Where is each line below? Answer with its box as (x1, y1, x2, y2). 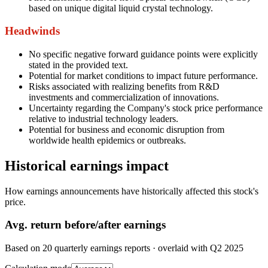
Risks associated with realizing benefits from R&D (29, 81, 220, 92)
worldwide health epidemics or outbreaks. (29, 135, 186, 145)
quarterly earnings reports (52, 243, 150, 254)
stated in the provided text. (29, 59, 128, 70)
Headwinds (5, 25, 60, 38)
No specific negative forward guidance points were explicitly (29, 48, 258, 59)
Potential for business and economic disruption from (29, 124, 224, 135)
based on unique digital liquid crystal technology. (29, 2, 213, 13)
